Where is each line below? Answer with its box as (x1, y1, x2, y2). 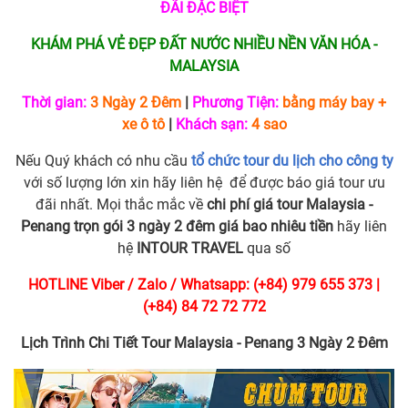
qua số (243, 240, 291, 258)
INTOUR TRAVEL (137, 240, 243, 258)
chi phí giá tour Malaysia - (207, 196, 372, 214)
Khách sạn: (175, 116, 248, 134)
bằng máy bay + (282, 94, 386, 112)
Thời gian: (22, 94, 87, 112)
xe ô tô (121, 116, 165, 134)
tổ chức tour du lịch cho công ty (190, 152, 393, 170)
